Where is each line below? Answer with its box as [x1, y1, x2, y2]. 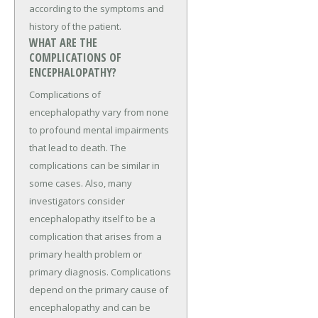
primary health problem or [29, 247, 142, 261]
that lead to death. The [29, 141, 126, 154]
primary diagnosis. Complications [29, 265, 171, 278]
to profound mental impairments [29, 123, 169, 136]
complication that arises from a [29, 229, 162, 243]
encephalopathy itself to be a [29, 212, 155, 225]
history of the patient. [29, 19, 121, 33]
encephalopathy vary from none [29, 105, 169, 119]
